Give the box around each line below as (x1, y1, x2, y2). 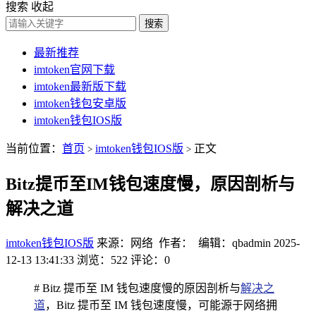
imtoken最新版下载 (34, 80, 126, 92)
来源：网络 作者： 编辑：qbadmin (97, 236, 271, 249)
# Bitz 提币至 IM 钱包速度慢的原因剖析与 (34, 281, 241, 294)
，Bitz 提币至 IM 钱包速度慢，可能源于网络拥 (45, 298, 277, 311)
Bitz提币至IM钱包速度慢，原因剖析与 (6, 174, 295, 193)
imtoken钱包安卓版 (34, 97, 126, 109)
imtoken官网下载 (34, 63, 115, 75)
